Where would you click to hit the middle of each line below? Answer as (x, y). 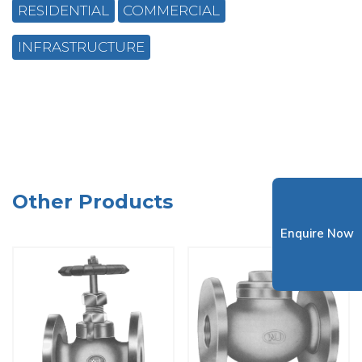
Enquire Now (317, 234)
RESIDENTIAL (63, 10)
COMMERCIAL (172, 10)
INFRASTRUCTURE (81, 47)
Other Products (93, 201)
